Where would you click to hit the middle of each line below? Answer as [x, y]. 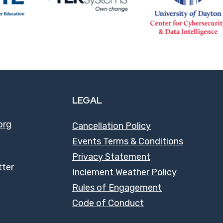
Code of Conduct [108, 203]
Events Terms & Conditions [128, 142]
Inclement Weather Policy [124, 172]
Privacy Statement [111, 157]
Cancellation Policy [111, 126]
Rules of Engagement [117, 188]
